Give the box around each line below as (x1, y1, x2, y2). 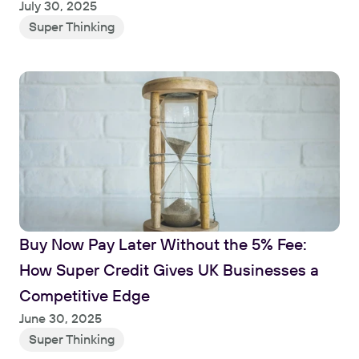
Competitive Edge (19, 284, 150, 305)
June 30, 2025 (19, 309, 102, 326)
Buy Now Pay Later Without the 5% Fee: (19, 233, 307, 254)
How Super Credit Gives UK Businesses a (19, 259, 319, 280)
